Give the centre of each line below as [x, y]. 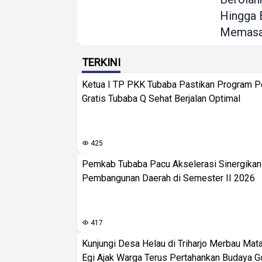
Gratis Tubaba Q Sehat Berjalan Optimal [161, 99]
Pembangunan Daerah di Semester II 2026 [168, 178]
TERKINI [101, 62]
